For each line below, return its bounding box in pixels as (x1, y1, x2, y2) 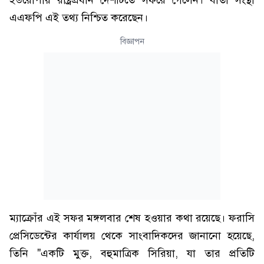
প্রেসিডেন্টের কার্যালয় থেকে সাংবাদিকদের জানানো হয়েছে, (9, 229, 255, 242)
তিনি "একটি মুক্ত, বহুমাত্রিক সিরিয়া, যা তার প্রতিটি (9, 247, 255, 260)
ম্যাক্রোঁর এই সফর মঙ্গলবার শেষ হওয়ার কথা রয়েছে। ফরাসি (9, 212, 255, 225)
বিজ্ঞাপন (120, 37, 144, 47)
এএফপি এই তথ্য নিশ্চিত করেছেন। (9, 11, 148, 24)
